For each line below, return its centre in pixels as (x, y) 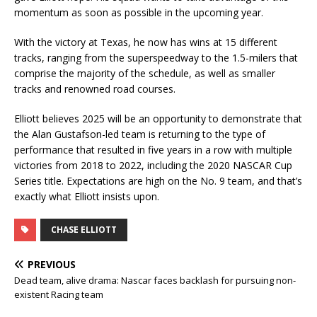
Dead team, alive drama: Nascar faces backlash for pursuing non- (155, 280)
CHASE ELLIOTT (84, 230)
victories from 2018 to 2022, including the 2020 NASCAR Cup (153, 165)
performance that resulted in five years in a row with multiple (153, 150)
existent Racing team (59, 294)
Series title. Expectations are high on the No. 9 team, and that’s (158, 181)
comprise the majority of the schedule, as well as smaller (145, 73)
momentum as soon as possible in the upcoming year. (139, 12)
